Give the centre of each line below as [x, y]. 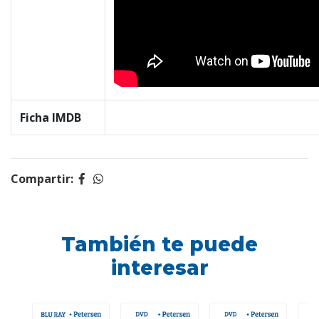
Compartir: [42, 179]
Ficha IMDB [51, 117]
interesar [159, 268]
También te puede [159, 244]
